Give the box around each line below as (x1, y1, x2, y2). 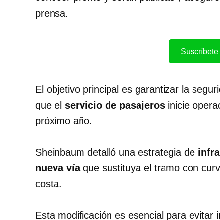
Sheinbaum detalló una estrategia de (35, 147, 198, 158)
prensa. (35, 8, 68, 19)
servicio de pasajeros (65, 100, 165, 111)
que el (35, 100, 65, 111)
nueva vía (35, 163, 80, 174)
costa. (35, 178, 62, 190)
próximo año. (35, 115, 92, 127)
